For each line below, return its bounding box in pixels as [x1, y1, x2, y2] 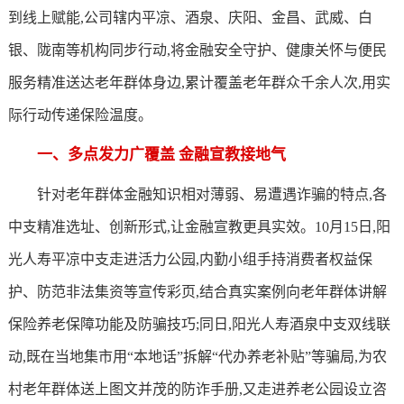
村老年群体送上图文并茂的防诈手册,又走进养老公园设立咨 [7, 381, 387, 397]
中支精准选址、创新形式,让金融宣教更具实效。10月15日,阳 [7, 219, 390, 234]
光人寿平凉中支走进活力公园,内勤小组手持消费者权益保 [7, 252, 372, 267]
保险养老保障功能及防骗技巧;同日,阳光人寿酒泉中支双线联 [7, 317, 390, 332]
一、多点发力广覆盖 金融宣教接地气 [36, 146, 286, 163]
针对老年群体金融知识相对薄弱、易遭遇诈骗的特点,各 [36, 187, 387, 202]
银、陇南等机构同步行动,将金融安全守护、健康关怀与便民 [7, 42, 387, 58]
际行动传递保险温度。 [7, 107, 152, 123]
